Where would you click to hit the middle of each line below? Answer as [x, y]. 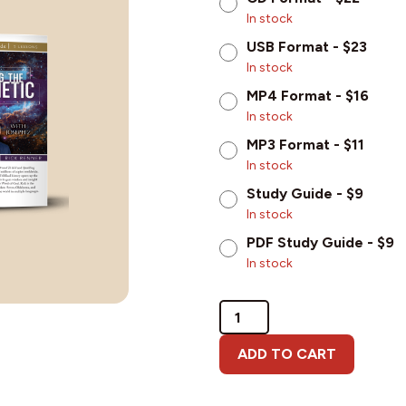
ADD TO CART [287, 354]
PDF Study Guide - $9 [321, 242]
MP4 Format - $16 [308, 96]
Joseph [244, 388]
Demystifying [265, 309]
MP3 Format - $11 [306, 145]
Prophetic [253, 348]
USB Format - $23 [307, 47]
